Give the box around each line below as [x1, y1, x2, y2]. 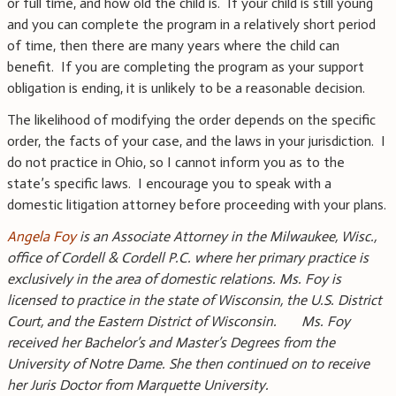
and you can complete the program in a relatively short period [7, 16, 376, 34]
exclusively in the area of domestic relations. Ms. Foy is [7, 270, 341, 288]
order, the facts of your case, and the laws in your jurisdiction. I [7, 133, 385, 150]
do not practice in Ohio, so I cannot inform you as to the [7, 154, 345, 171]
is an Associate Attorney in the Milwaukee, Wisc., [76, 228, 377, 246]
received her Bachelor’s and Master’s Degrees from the [7, 334, 335, 352]
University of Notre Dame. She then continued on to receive [7, 355, 369, 373]
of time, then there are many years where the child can [7, 37, 339, 55]
